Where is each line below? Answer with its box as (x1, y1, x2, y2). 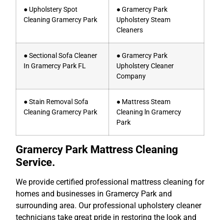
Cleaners (116, 26, 143, 34)
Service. (16, 155, 55, 168)
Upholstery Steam (116, 15, 170, 24)
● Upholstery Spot (24, 5, 78, 14)
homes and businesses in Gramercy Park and (16, 189, 172, 198)
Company (116, 72, 146, 81)
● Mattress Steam (116, 97, 170, 106)
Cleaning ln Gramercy (116, 108, 181, 116)
